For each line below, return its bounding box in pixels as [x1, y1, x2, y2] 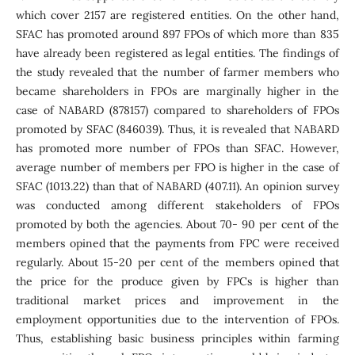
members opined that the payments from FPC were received [15, 235, 340, 250]
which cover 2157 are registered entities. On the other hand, [15, 7, 340, 22]
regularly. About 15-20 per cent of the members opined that [15, 254, 340, 269]
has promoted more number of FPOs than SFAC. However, [15, 140, 340, 155]
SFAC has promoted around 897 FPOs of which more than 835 [15, 26, 340, 41]
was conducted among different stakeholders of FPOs [15, 197, 340, 212]
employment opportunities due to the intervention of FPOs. [15, 311, 340, 326]
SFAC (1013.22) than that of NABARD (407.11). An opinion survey [15, 178, 340, 193]
